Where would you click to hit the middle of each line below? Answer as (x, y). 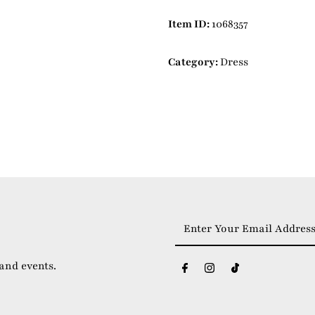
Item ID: (189, 24)
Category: (194, 62)
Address (194, 278)
